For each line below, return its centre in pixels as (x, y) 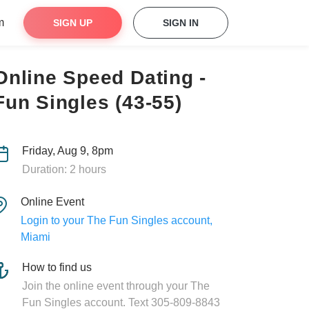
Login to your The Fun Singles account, (116, 220)
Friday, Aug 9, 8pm (67, 151)
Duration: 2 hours (64, 169)
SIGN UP (73, 23)
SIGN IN (181, 23)
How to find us (57, 267)
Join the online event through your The (116, 286)
